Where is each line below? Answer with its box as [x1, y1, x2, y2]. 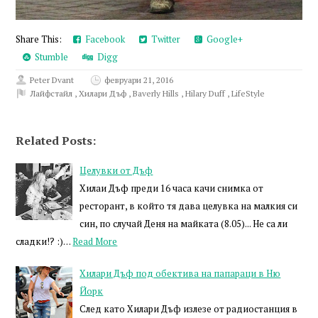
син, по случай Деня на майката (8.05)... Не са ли [79, 217, 288, 231]
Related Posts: [16, 133, 97, 149]
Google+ [202, 33, 243, 46]
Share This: [16, 33, 67, 46]
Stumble [31, 50, 69, 64]
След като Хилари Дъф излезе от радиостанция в [79, 302, 298, 316]
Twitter [147, 33, 181, 46]
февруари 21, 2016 [104, 75, 174, 86]
